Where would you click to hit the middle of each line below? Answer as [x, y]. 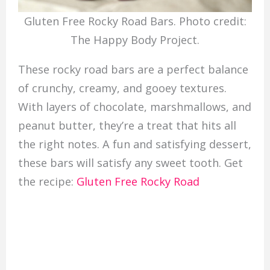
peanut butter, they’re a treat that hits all [127, 126]
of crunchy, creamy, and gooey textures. [122, 88]
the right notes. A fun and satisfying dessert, [134, 144]
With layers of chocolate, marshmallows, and [134, 107]
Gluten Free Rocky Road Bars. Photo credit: [135, 21]
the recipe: [47, 182]
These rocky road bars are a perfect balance [133, 70]
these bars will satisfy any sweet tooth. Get [130, 163]
